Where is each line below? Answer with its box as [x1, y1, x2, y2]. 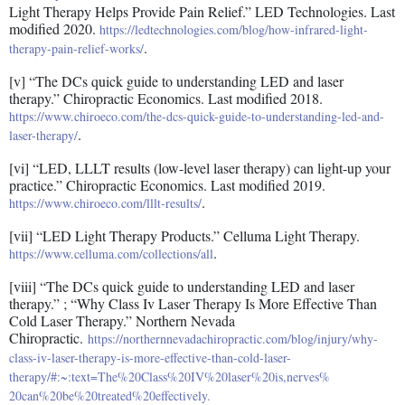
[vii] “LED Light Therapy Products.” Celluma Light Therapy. [9, 226, 360, 246]
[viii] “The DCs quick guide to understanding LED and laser [9, 277, 354, 297]
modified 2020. [9, 19, 99, 39]
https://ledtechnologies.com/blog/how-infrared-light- [99, 21, 368, 39]
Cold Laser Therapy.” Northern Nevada [9, 311, 235, 331]
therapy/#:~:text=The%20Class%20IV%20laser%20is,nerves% [9, 368, 347, 386]
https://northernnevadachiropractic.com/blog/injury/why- [88, 330, 378, 348]
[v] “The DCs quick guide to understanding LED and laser [9, 71, 344, 91]
